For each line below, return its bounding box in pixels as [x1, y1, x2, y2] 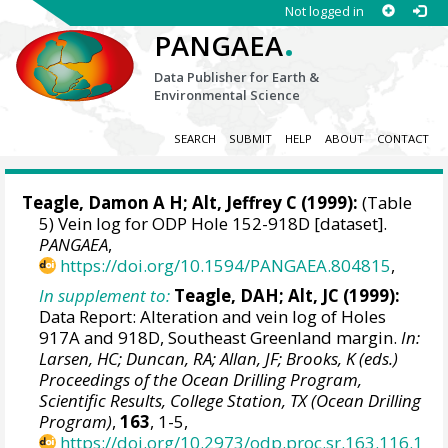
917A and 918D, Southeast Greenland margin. [39, 325, 402, 349]
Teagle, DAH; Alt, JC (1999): [174, 283, 401, 307]
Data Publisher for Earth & [154, 68, 320, 86]
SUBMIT [228, 131, 272, 147]
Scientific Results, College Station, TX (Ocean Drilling [39, 388, 422, 412]
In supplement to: [39, 283, 171, 307]
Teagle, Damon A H [22, 191, 184, 215]
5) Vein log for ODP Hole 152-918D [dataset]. [39, 212, 388, 236]
